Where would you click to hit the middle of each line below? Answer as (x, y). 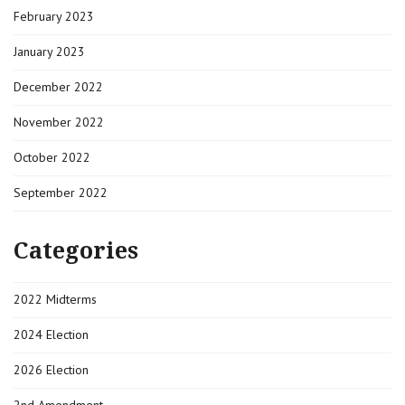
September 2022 (61, 192)
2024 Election (51, 334)
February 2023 (54, 16)
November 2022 (59, 122)
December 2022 (58, 86)
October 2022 (52, 157)
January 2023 (49, 51)
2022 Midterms (55, 299)
